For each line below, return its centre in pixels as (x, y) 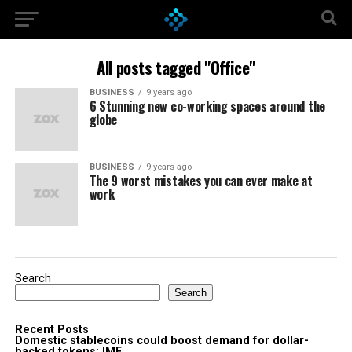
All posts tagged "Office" (176, 67)
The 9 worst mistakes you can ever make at (201, 181)
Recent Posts (51, 330)
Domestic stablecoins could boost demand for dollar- (161, 341)
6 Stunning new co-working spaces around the (207, 106)
